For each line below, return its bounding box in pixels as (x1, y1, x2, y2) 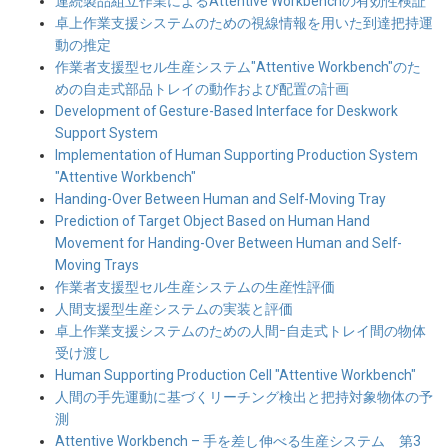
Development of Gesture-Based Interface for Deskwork (55, 103, 398, 120)
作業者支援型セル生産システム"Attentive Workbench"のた (55, 59, 421, 76)
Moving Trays (55, 257, 139, 274)
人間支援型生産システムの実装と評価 (55, 301, 293, 318)
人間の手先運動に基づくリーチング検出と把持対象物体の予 (55, 389, 433, 406)
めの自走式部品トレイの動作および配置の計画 (55, 81, 349, 98)
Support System (55, 125, 158, 142)
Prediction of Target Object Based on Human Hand (55, 213, 370, 230)
